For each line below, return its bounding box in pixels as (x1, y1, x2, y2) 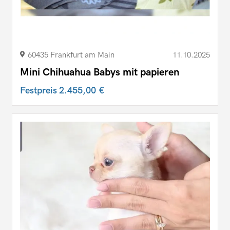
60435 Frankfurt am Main (28, 50, 114, 60)
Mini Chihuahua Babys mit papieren (20, 66, 179, 79)
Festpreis (20, 85, 59, 96)
